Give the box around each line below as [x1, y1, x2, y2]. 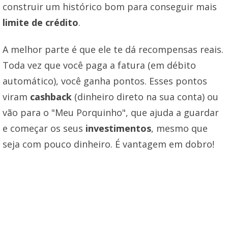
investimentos [85, 122, 151, 134]
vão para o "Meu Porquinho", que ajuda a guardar [3, 106, 219, 119]
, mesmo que [151, 122, 208, 134]
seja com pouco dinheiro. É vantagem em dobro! [3, 137, 214, 150]
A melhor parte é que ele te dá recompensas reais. [3, 43, 223, 55]
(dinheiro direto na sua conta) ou [72, 90, 218, 103]
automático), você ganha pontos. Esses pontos [3, 74, 207, 87]
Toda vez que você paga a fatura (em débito [3, 59, 196, 71]
